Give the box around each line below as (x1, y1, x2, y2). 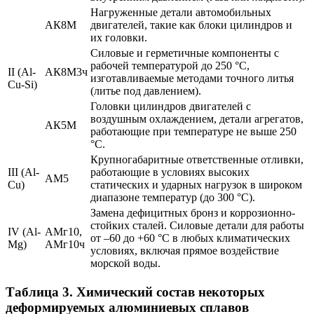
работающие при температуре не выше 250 (90, 125, 296, 137)
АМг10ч (45, 238, 85, 250)
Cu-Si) (8, 78, 37, 90)
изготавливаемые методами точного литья (90, 71, 294, 84)
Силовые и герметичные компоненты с (90, 46, 279, 59)
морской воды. (90, 257, 161, 269)
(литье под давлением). (90, 84, 201, 97)
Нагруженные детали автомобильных (90, 6, 271, 18)
